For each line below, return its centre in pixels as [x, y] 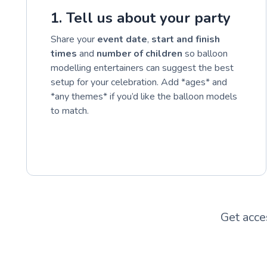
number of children [139, 53]
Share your [74, 39]
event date [122, 39]
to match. [70, 111]
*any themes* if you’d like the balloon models [144, 96]
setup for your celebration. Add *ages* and [139, 82]
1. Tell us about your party [141, 18]
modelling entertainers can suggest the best [142, 68]
